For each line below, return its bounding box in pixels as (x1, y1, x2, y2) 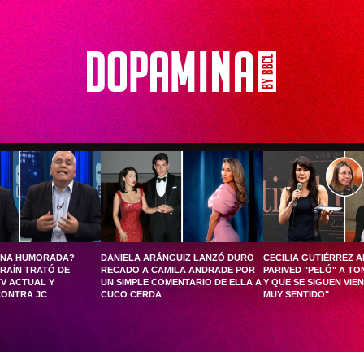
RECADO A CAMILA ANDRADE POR (101, 265, 255, 275)
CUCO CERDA (101, 289, 162, 299)
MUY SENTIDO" (263, 289, 329, 299)
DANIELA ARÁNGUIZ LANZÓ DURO (101, 253, 254, 262)
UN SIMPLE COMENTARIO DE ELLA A (101, 277, 262, 287)
